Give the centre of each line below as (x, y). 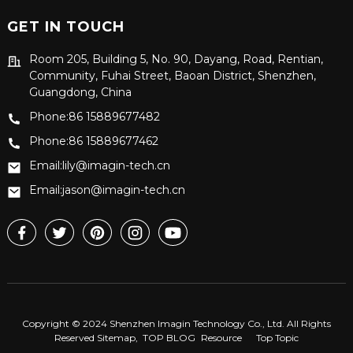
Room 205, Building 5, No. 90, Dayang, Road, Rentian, (176, 59)
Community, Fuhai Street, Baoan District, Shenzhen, (172, 75)
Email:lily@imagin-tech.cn (99, 165)
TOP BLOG (169, 338)
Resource (221, 338)
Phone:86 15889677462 (93, 141)
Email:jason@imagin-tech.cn (107, 190)
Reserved (75, 338)
